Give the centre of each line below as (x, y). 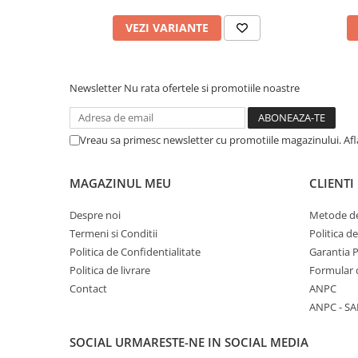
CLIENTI (332, 183)
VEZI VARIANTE (167, 28)
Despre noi (95, 215)
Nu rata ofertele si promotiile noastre (212, 88)
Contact (88, 288)
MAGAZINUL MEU (120, 183)
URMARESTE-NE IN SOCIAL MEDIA (212, 342)
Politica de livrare (110, 270)
